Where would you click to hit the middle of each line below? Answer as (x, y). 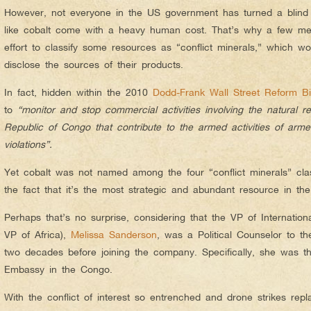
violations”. (28, 144)
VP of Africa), (37, 234)
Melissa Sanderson (114, 234)
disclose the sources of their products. (94, 64)
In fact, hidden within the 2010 (78, 92)
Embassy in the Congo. (58, 269)
